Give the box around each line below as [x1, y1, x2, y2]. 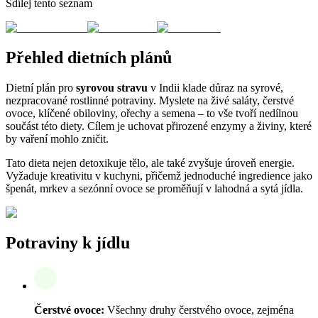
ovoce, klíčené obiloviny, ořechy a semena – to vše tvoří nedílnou [6, 106, 298, 119]
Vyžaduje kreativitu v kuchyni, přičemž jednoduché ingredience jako [6, 169, 312, 182]
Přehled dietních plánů [6, 48, 172, 67]
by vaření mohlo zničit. [6, 132, 109, 145]
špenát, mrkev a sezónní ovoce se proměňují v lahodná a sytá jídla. [6, 182, 303, 194]
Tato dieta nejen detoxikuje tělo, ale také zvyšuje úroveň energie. [6, 156, 295, 169]
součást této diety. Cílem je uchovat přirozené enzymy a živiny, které [6, 119, 312, 132]
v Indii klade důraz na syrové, [148, 81, 283, 94]
